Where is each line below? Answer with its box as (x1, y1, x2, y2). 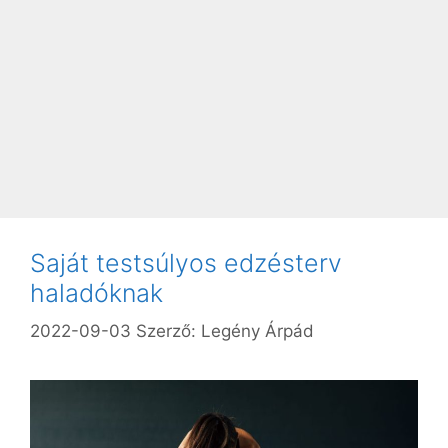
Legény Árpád (201, 321, 314, 342)
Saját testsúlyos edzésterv (30, 247, 342, 278)
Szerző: (136, 321, 201, 342)
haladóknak (30, 277, 163, 308)
